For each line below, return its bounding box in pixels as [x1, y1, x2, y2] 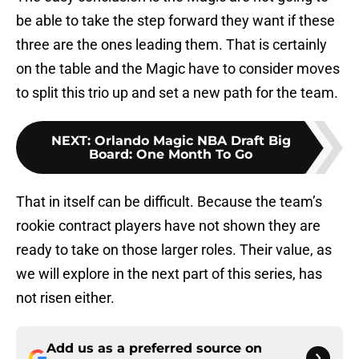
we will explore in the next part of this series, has [16, 265, 322, 283]
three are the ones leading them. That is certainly [16, 36, 327, 54]
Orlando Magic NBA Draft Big [94, 133, 291, 149]
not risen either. [16, 289, 115, 307]
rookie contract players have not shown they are [16, 217, 321, 235]
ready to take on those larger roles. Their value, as [16, 241, 332, 259]
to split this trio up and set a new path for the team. [16, 84, 338, 102]
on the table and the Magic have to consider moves [16, 60, 340, 78]
